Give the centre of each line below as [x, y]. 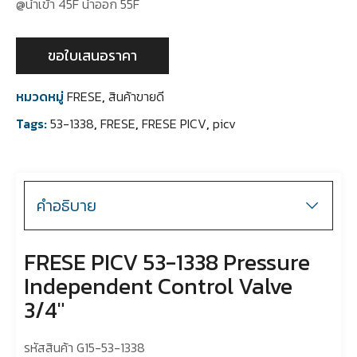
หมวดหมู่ [40, 96]
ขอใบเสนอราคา [92, 55]
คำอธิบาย [67, 205]
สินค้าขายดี [136, 96]
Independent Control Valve [158, 286]
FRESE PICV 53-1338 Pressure [167, 262]
